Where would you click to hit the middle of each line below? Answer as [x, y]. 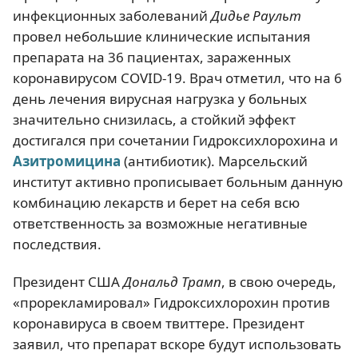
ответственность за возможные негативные [160, 223]
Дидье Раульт [256, 16]
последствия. [57, 244]
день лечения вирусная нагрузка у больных [160, 99]
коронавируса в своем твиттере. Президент [159, 324]
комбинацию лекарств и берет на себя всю [156, 203]
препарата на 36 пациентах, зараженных [152, 57]
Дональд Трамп [172, 282]
